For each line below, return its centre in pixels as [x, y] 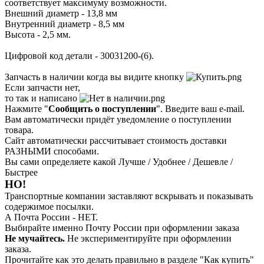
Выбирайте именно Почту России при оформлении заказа [122, 227]
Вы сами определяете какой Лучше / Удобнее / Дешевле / [119, 161]
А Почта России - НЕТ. [51, 217]
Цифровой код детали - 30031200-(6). [79, 55]
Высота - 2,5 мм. [38, 34]
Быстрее [21, 172]
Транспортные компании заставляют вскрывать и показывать [129, 196]
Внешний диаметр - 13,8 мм [61, 13]
